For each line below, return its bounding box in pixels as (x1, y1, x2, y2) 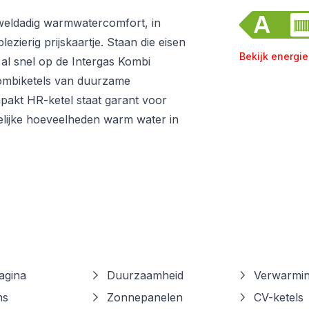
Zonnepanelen (107, 290, 183, 304)
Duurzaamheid (107, 268, 184, 282)
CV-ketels (254, 290, 304, 304)
